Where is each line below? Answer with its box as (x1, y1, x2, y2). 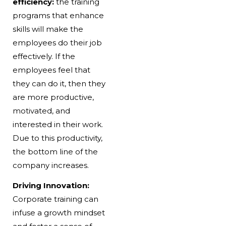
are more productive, (12, 92, 94, 102)
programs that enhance (12, 11, 104, 21)
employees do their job (12, 38, 102, 48)
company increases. (12, 160, 89, 171)
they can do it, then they (12, 79, 105, 89)
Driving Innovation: (12, 181, 89, 191)
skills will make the (12, 24, 83, 34)
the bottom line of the (12, 147, 98, 157)
